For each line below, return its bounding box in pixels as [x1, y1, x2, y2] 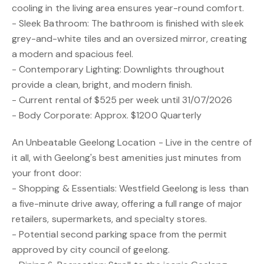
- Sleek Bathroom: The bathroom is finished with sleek [12, 17, 244, 29]
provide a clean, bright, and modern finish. [12, 78, 193, 91]
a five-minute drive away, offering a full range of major [12, 197, 242, 210]
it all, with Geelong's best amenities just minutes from [12, 151, 241, 164]
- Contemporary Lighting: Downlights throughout [12, 63, 225, 75]
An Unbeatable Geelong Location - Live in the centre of [12, 136, 252, 148]
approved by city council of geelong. [12, 243, 170, 256]
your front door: [12, 167, 81, 179]
